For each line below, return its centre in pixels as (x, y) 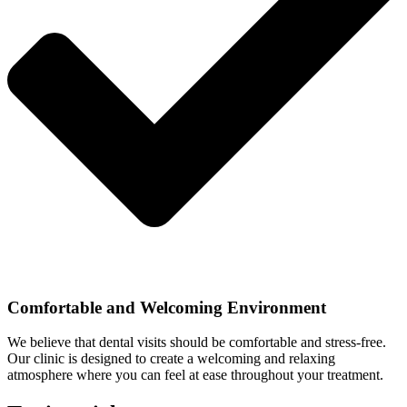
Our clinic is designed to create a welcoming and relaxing (171, 359)
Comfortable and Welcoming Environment (167, 307)
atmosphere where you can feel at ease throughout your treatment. (195, 375)
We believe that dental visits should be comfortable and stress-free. (197, 342)
